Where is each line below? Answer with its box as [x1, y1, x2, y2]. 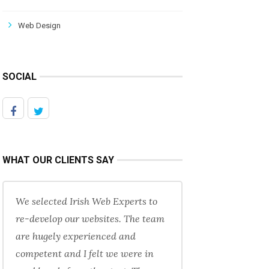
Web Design [17, 21, 61, 30]
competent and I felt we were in [15, 247, 154, 259]
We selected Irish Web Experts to [15, 195, 157, 207]
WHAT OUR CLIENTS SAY [2, 154, 114, 166]
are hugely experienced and [15, 230, 136, 242]
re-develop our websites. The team [15, 213, 165, 225]
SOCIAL [2, 71, 37, 82]
